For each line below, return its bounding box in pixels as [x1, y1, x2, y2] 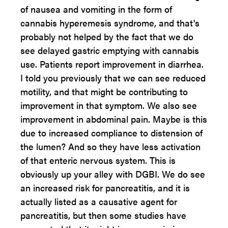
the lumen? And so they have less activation [20, 140, 201, 153]
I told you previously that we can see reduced [20, 71, 206, 84]
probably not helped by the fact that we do [20, 30, 193, 43]
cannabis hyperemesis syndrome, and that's [20, 16, 199, 29]
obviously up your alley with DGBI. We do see [20, 167, 205, 180]
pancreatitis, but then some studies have [20, 209, 186, 221]
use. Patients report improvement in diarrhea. [20, 58, 204, 70]
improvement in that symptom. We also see [20, 99, 197, 111]
